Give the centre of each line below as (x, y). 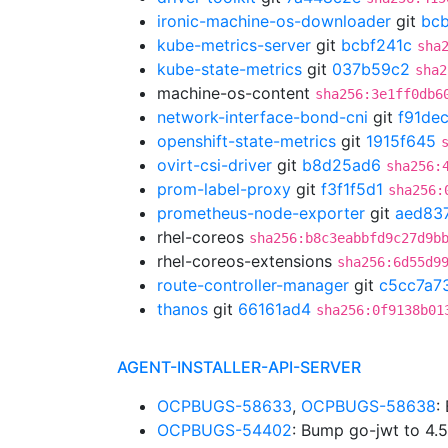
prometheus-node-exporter (261, 213)
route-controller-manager (253, 285)
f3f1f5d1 (352, 189)
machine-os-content (236, 93)
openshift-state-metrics (246, 141)
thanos (182, 309)
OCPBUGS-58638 (368, 406)
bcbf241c (376, 45)
